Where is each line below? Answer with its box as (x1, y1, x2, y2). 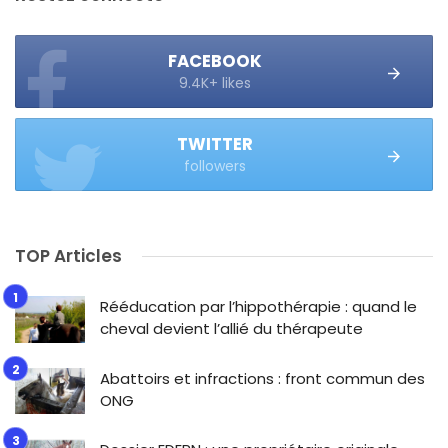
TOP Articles (15, 244, 122, 268)
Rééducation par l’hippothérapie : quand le (100, 296, 417, 317)
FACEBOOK (168, 49, 262, 73)
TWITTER (177, 132, 253, 156)
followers (184, 156, 246, 176)
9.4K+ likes (179, 73, 251, 93)
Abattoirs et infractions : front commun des (100, 367, 425, 389)
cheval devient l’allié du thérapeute (100, 318, 363, 339)
